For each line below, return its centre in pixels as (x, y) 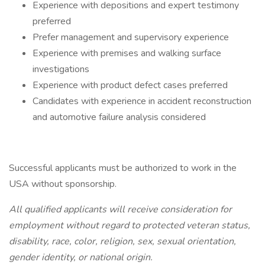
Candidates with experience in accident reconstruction (142, 101)
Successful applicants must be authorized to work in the (123, 168)
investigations (61, 69)
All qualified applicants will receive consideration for (120, 209)
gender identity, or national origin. (81, 257)
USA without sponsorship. (63, 184)
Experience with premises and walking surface (127, 53)
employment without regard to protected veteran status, (130, 225)
